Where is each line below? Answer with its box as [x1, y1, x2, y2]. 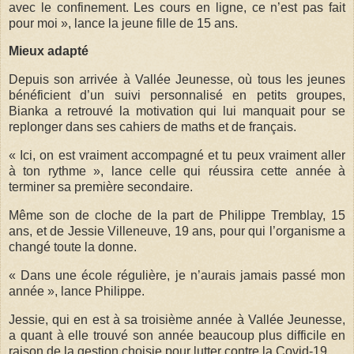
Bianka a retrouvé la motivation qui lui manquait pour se [9, 104, 345, 119]
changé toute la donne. [9, 239, 137, 254]
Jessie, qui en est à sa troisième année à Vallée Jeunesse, [9, 312, 345, 326]
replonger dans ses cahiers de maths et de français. [9, 120, 296, 134]
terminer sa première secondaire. [9, 180, 193, 194]
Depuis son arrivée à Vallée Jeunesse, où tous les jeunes [9, 73, 345, 87]
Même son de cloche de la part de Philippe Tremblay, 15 [9, 208, 345, 222]
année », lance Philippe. [9, 284, 145, 298]
